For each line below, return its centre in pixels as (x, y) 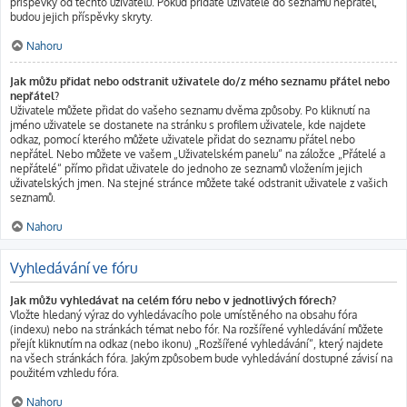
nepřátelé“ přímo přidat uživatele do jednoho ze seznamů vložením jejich (186, 169)
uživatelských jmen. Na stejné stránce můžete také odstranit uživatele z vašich (199, 183)
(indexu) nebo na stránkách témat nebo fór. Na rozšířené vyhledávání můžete (197, 329)
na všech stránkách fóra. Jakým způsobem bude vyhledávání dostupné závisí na (201, 358)
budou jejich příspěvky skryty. (81, 17)
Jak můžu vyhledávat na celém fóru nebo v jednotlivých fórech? (173, 300)
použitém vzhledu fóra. (65, 373)
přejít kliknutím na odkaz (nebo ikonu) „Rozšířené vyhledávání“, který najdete (197, 344)
